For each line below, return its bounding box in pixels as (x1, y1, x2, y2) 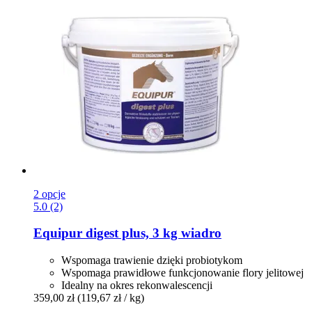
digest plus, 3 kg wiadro (82, 226, 221, 241)
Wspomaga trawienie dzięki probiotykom (61, 254, 242, 267)
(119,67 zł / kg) (77, 292, 144, 304)
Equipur (33, 226, 82, 241)
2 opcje (33, 187, 65, 200)
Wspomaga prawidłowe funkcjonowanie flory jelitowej (61, 267, 304, 279)
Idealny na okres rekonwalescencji (61, 279, 212, 292)
